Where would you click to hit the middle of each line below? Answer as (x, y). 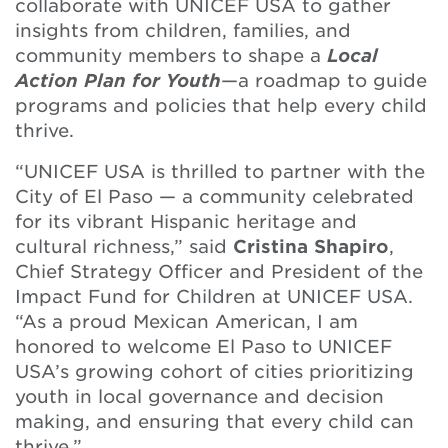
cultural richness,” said (124, 246)
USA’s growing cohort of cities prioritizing (214, 371)
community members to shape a (171, 55)
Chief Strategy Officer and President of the (219, 271)
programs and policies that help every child (221, 105)
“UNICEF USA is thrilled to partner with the (220, 171)
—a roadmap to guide (324, 80)
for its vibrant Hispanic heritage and (186, 221)
